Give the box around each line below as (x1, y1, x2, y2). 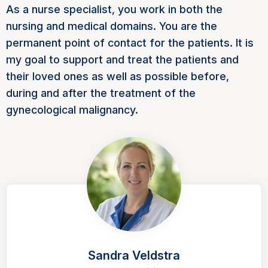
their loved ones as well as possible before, (6, 70, 229, 83)
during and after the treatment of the (6, 87, 196, 99)
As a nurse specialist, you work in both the (6, 3, 223, 16)
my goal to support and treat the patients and (6, 53, 239, 66)
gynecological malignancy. (6, 103, 138, 116)
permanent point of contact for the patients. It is (6, 36, 254, 49)
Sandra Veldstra (88, 248, 180, 263)
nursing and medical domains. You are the (6, 20, 217, 32)
